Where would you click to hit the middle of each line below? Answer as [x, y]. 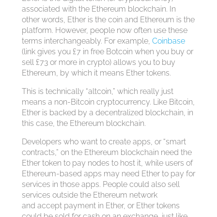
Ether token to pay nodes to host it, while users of [107, 163]
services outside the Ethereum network [89, 195]
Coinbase [168, 41]
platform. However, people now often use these [104, 30]
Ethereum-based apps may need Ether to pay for [108, 174]
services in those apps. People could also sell [101, 184]
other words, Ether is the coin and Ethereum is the [108, 20]
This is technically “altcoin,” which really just [97, 91]
